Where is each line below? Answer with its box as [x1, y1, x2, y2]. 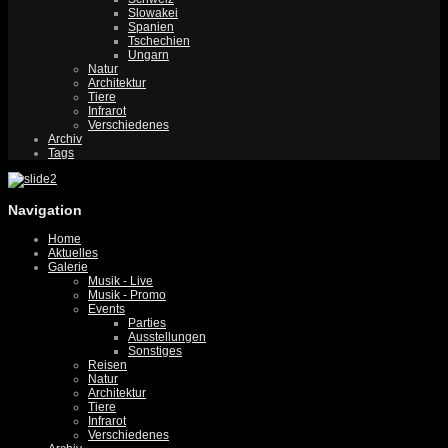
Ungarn [128, 48, 169, 62]
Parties [128, 316, 166, 331]
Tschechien [128, 34, 190, 48]
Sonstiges [128, 344, 182, 359]
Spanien [128, 20, 174, 34]
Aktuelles [48, 246, 98, 261]
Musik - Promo [88, 288, 166, 303]
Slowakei [128, 6, 178, 20]
